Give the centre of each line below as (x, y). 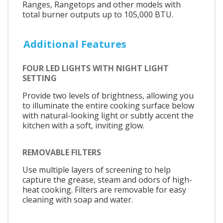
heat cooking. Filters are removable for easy (104, 189)
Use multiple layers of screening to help (97, 169)
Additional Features (75, 44)
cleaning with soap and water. (78, 199)
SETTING (40, 78)
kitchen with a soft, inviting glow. (83, 126)
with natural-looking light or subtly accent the (108, 116)
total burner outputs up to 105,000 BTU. (98, 14)
